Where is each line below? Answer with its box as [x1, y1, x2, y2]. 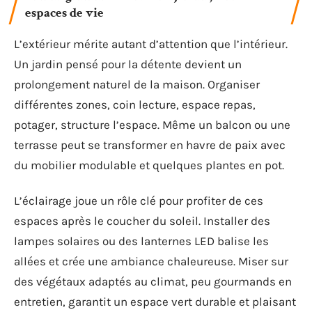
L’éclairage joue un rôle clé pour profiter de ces [14, 194, 263, 208]
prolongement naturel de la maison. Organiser [14, 77, 260, 91]
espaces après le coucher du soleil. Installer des [14, 214, 270, 228]
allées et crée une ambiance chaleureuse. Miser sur [14, 254, 288, 268]
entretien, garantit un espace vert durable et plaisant [14, 295, 296, 309]
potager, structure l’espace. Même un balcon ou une [14, 117, 290, 132]
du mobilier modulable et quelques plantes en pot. [14, 157, 284, 172]
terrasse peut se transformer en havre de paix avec [14, 137, 286, 152]
